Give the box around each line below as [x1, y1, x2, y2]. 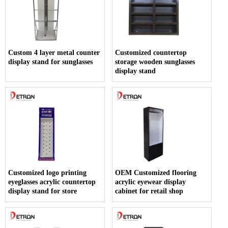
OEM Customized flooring [115, 168, 197, 177]
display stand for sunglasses [8, 58, 93, 66]
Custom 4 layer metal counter [8, 48, 100, 56]
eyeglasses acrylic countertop [8, 178, 96, 186]
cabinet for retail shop [115, 187, 184, 195]
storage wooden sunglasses [115, 58, 195, 66]
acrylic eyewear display [115, 178, 186, 186]
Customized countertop [115, 48, 187, 56]
